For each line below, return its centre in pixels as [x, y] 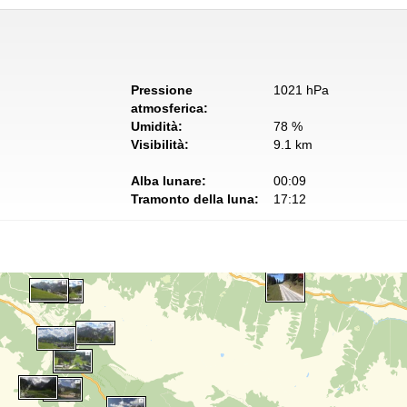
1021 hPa [301, 90]
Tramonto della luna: [195, 199]
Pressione [162, 90]
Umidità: [157, 127]
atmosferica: [169, 109]
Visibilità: [160, 145]
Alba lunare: [169, 181]
